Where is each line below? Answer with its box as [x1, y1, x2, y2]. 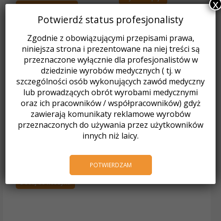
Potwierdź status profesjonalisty [37, 12, 184, 26]
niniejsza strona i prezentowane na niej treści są [21, 43, 200, 55]
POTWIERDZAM [89, 161, 132, 169]
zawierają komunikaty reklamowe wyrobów [31, 109, 190, 120]
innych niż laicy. [82, 130, 139, 142]
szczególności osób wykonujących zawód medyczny [16, 76, 205, 87]
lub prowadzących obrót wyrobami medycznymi [23, 87, 198, 98]
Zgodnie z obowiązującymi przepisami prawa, [27, 33, 194, 44]
